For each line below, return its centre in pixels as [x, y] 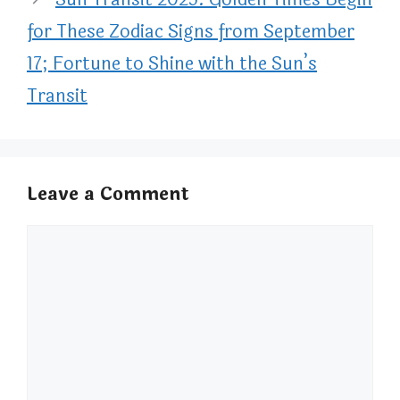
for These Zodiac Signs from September [191, 32]
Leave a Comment [108, 195]
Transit [57, 96]
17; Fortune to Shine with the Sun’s [172, 64]
